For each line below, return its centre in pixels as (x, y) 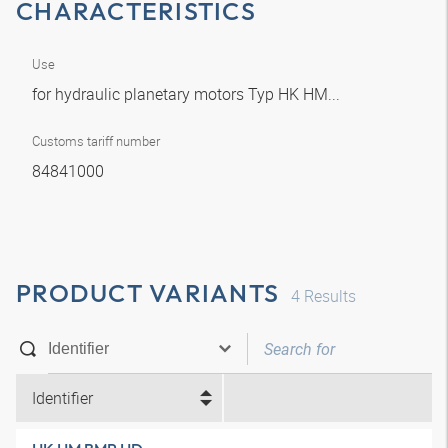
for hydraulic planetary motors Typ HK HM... (188, 94)
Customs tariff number (96, 141)
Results (328, 296)
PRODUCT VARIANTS (147, 293)
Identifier (62, 398)
